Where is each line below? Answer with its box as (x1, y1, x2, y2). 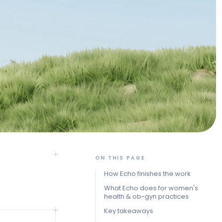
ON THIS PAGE (95, 154, 145, 162)
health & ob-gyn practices (104, 192, 189, 202)
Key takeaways (104, 206, 153, 216)
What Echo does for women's (104, 183, 198, 193)
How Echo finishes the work (104, 169, 191, 179)
